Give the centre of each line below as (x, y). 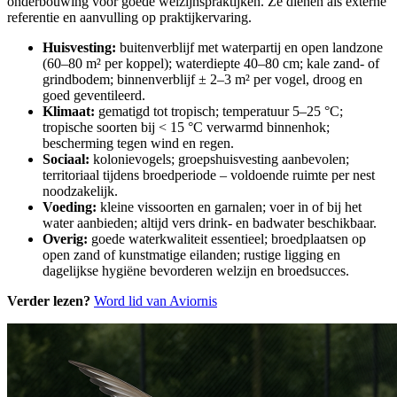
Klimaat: (69, 112)
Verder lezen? (49, 301)
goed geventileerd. (94, 96)
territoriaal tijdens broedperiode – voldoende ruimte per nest (209, 175)
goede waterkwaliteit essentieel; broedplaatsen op (227, 239)
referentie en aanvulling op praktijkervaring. (129, 18)
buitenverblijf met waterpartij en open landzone (249, 48)
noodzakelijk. (80, 191)
